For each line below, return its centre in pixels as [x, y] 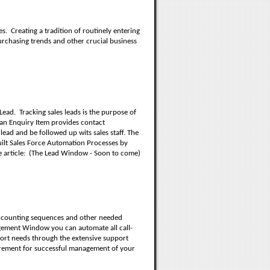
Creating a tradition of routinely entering [75, 31]
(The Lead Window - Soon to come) [85, 153]
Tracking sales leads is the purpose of [78, 112]
